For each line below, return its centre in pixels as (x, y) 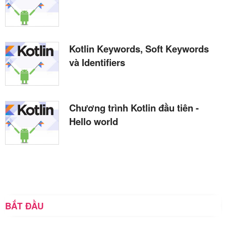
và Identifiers (97, 62)
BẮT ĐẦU (24, 205)
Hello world (94, 121)
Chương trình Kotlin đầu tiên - (134, 107)
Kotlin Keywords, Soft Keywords (139, 48)
